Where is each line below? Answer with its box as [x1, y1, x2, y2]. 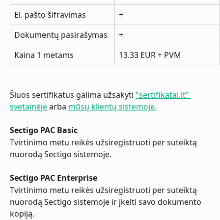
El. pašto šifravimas [14, 9, 86, 20]
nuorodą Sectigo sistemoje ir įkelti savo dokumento [10, 196, 203, 207]
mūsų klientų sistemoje [68, 101, 155, 112]
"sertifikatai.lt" [136, 89, 191, 100]
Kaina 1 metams [14, 49, 74, 60]
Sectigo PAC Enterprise [10, 172, 97, 184]
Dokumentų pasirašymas [14, 29, 108, 40]
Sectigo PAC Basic [10, 125, 78, 136]
